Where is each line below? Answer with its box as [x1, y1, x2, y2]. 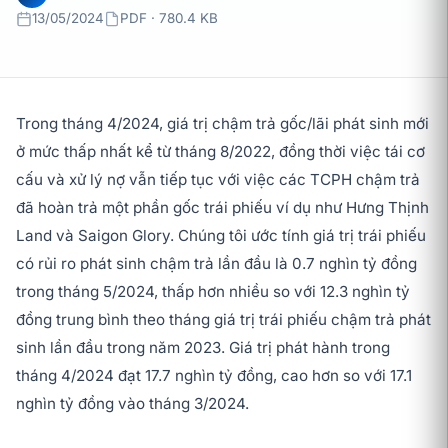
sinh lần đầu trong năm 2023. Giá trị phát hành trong [16, 338, 390, 357]
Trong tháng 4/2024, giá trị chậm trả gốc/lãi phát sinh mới [16, 114, 429, 133]
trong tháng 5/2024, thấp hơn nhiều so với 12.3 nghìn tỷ [16, 282, 410, 301]
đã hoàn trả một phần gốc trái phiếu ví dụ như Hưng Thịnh [16, 198, 429, 217]
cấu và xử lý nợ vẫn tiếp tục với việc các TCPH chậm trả [16, 170, 420, 189]
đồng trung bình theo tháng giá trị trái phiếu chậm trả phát [16, 310, 431, 329]
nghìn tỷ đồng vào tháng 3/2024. [16, 394, 249, 413]
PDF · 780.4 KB [120, 10, 218, 26]
